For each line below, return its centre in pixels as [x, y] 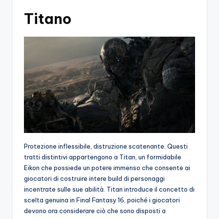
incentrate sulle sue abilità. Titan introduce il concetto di [109, 189]
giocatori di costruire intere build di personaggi [94, 178]
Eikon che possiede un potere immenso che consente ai [107, 167]
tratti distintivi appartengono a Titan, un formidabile [103, 157]
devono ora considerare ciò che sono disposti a [95, 210]
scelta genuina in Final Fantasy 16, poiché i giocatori [102, 200]
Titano [48, 19]
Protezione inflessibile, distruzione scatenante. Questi [106, 146]
